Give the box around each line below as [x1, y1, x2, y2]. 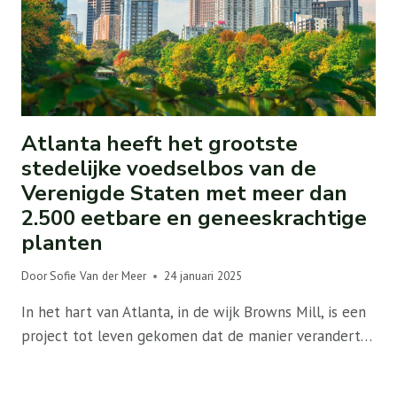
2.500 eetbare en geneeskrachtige [21, 203, 367, 232]
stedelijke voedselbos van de [21, 153, 316, 183]
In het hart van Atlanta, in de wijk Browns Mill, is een [21, 302, 366, 323]
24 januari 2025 [164, 268, 243, 284]
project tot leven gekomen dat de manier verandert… [21, 326, 372, 346]
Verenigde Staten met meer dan [21, 178, 347, 207]
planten [21, 228, 103, 257]
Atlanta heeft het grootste [21, 128, 298, 158]
